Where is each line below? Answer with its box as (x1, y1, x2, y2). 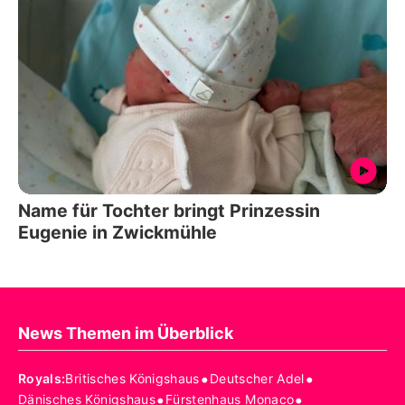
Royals (18, 371, 62, 387)
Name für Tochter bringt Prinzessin (18, 199, 320, 221)
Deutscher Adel (209, 371, 305, 387)
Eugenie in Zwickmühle (18, 221, 217, 243)
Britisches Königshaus (65, 371, 200, 387)
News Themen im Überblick (18, 323, 233, 343)
